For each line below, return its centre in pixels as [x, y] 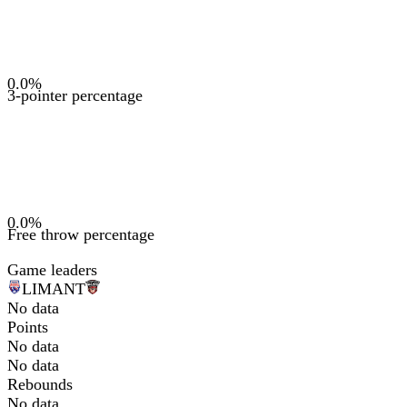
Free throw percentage [81, 234]
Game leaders [52, 270]
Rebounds [40, 384]
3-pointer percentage [75, 95]
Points [28, 327]
